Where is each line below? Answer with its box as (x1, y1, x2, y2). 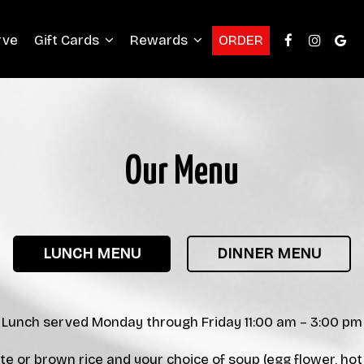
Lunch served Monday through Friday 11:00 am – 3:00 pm (2, 314, 362, 331)
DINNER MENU (217, 245, 321, 262)
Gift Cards (34, 32, 102, 49)
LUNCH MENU (43, 245, 141, 262)
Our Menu (125, 154, 239, 192)
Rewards (130, 32, 191, 49)
